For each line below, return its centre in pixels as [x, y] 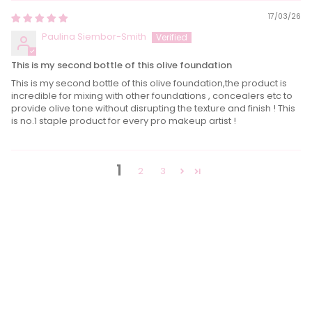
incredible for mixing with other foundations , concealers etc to [152, 96]
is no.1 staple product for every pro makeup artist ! [124, 121]
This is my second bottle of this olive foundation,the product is [149, 84]
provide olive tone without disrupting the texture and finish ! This [153, 109]
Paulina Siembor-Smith [94, 37]
